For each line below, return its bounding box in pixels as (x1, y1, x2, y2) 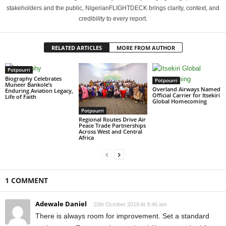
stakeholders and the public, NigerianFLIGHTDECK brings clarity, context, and (7, 5, 219, 12)
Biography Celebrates (5, 75, 62, 82)
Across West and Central (78, 127, 142, 135)
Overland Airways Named (152, 85, 220, 93)
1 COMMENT (5, 175, 48, 185)
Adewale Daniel (35, 199, 87, 208)
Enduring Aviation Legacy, (5, 87, 73, 94)
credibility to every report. (79, 15, 147, 22)
